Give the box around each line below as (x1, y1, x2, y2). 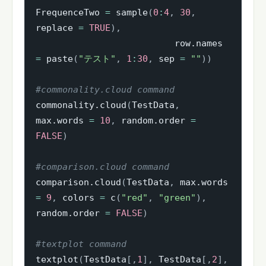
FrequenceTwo (36, 7, 105, 18)
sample (110, 7, 148, 18)
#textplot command (36, 239, 126, 250)
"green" (159, 192, 196, 204)
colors (57, 192, 100, 204)
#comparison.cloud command (36, 161, 169, 173)
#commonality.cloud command (36, 84, 175, 96)
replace (36, 23, 78, 34)
